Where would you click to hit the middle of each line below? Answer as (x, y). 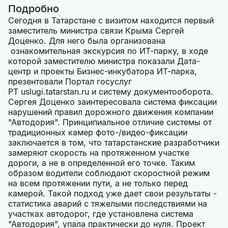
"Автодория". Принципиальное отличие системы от (110, 122)
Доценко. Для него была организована (87, 41)
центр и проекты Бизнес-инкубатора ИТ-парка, (103, 72)
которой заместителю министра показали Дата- (104, 61)
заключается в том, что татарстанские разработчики (114, 143)
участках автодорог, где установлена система (101, 214)
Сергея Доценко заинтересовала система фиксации (112, 102)
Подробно (34, 9)
